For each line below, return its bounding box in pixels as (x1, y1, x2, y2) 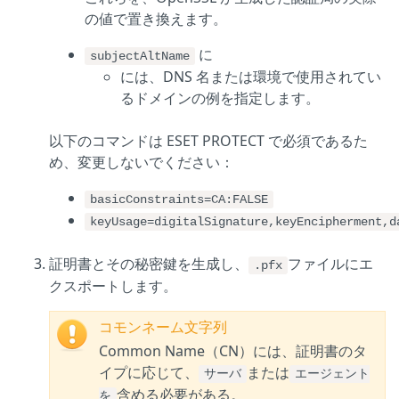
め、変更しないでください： (49, 152, 234, 173)
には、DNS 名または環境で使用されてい (120, 67, 381, 87)
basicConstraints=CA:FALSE (90, 192, 268, 208)
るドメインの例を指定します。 (120, 88, 320, 109)
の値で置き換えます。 (85, 9, 227, 29)
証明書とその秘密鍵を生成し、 (49, 254, 248, 274)
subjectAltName (90, 49, 190, 64)
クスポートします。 (49, 276, 177, 297)
